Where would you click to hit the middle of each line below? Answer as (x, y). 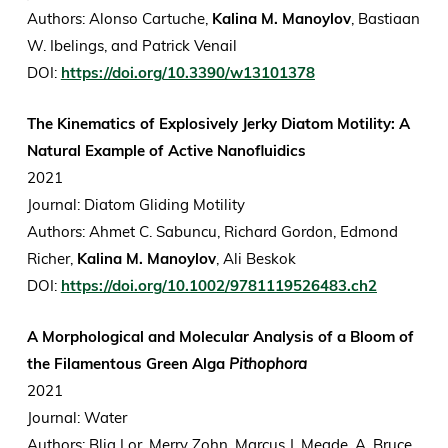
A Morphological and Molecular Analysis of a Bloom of (220, 337)
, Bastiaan (385, 19)
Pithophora (267, 364)
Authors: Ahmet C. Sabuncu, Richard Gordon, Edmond (212, 232)
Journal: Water (78, 418)
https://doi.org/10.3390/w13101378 (187, 73)
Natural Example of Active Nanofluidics (166, 151)
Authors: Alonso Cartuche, (119, 19)
